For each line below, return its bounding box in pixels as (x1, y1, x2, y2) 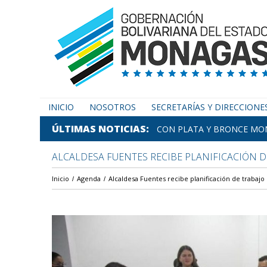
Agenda (77, 174, 101, 183)
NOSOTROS (89, 101, 136, 113)
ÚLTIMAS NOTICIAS (52, 122, 146, 135)
